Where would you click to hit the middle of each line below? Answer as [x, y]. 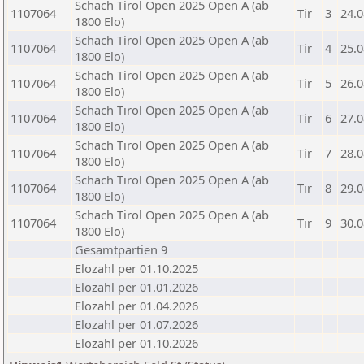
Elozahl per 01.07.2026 [136, 324]
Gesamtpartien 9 [121, 249]
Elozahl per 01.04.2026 [136, 305]
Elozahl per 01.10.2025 [136, 268]
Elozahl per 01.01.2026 [136, 287]
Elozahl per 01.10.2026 [136, 343]
